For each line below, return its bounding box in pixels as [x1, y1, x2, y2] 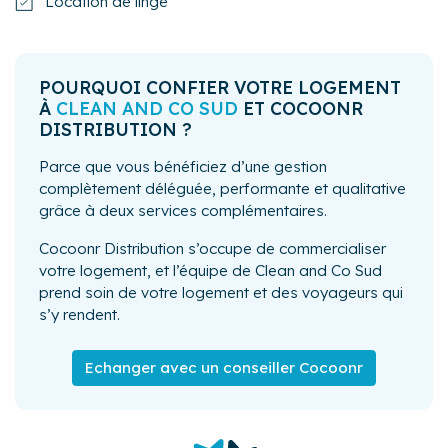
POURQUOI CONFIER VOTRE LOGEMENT [39, 75, 401, 98]
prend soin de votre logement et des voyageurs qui [39, 282, 403, 302]
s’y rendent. [39, 304, 120, 324]
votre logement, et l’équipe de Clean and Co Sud [39, 260, 382, 280]
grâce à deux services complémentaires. [39, 200, 327, 220]
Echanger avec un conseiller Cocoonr [85, 357, 363, 377]
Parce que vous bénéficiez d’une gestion [39, 156, 327, 176]
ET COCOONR [238, 96, 363, 119]
